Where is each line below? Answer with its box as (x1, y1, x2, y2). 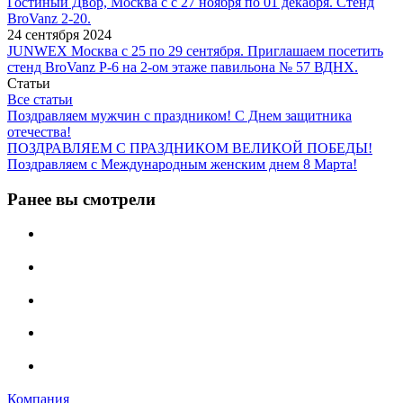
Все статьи (7, 91, 73, 107)
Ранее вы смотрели (7, 189, 156, 209)
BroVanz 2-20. (7, 10, 91, 26)
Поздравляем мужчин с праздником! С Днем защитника (7, 107, 352, 123)
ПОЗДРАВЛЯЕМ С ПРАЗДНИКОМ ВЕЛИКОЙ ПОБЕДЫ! (7, 139, 372, 156)
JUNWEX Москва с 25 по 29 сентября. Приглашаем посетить (7, 42, 383, 58)
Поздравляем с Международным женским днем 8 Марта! (7, 156, 357, 172)
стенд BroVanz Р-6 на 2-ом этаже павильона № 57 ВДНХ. (7, 58, 358, 75)
